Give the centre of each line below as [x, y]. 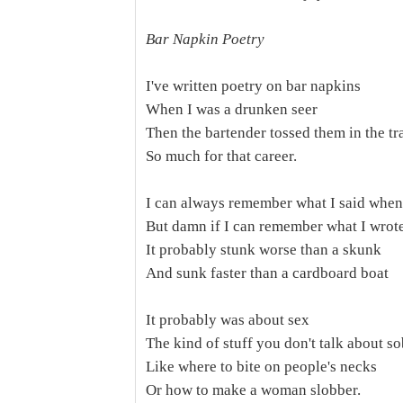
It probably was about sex [228, 320]
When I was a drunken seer [232, 109]
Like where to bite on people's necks [261, 367]
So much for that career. [221, 156]
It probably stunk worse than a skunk [264, 250]
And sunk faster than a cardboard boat [267, 273]
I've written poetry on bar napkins [253, 86]
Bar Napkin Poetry [205, 39]
